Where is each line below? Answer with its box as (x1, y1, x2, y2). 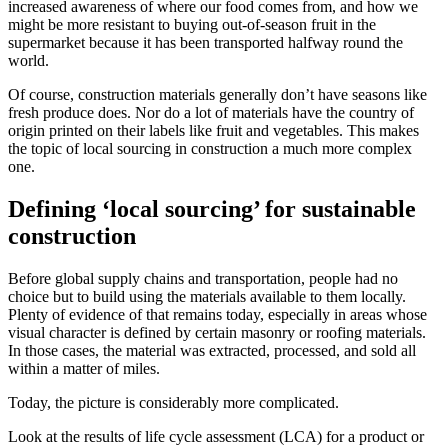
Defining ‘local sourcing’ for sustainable (8, 195, 416, 222)
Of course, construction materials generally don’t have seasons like (8, 85, 427, 103)
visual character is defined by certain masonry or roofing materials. (8, 323, 426, 341)
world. (8, 51, 49, 69)
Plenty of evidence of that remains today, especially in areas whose (8, 305, 427, 323)
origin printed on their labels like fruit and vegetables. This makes (8, 121, 419, 139)
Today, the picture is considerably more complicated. (8, 393, 339, 411)
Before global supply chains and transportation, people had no (8, 269, 398, 287)
